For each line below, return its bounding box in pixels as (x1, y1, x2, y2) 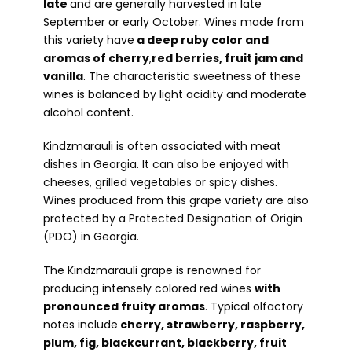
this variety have (43, 31, 134, 48)
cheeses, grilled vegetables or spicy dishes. (43, 174, 277, 190)
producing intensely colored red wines (43, 280, 255, 296)
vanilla (43, 68, 83, 84)
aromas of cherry (43, 49, 149, 66)
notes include (43, 316, 118, 332)
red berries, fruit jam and (152, 49, 303, 66)
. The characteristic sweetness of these (83, 68, 301, 84)
